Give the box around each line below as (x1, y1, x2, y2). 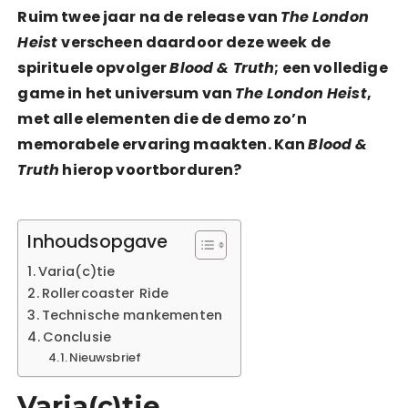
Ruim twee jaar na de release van (17, 6, 281, 27)
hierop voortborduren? (59, 159, 242, 180)
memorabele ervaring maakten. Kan (17, 134, 309, 155)
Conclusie (42, 328, 112, 346)
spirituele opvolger (17, 57, 170, 78)
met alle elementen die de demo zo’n (17, 108, 307, 129)
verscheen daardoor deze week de (61, 32, 331, 53)
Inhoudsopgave (27, 229, 168, 255)
